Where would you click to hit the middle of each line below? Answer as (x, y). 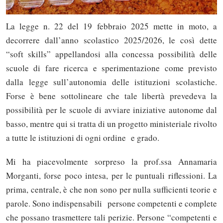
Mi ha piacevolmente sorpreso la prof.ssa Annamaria (111, 161)
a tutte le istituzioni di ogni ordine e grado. (83, 138)
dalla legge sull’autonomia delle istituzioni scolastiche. (111, 82)
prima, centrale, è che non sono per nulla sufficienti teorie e (111, 189)
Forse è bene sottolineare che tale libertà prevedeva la (111, 96)
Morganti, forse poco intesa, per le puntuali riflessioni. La (111, 175)
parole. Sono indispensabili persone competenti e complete (111, 203)
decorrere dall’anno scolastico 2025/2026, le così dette (111, 40)
